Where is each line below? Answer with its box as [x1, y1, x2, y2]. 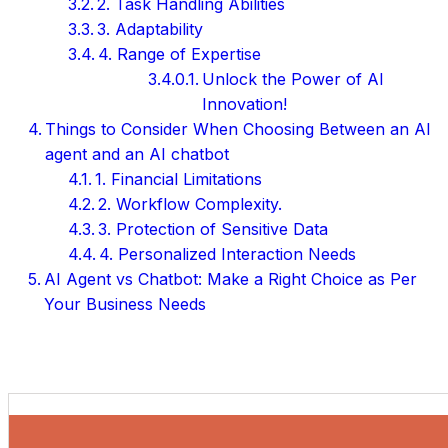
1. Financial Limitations [95, 168, 263, 189]
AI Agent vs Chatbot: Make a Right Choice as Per [44, 268, 418, 289]
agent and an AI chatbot [45, 143, 230, 164]
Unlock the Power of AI [202, 68, 385, 89]
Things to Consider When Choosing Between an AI [45, 118, 432, 139]
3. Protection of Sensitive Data [98, 218, 329, 239]
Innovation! [202, 93, 288, 114]
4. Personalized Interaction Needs [99, 243, 357, 264]
